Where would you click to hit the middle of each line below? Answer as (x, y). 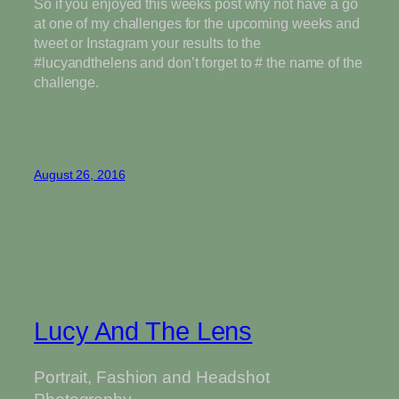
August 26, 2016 (80, 175)
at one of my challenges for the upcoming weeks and (197, 23)
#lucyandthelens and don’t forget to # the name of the (198, 62)
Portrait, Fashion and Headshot (152, 378)
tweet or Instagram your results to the (148, 42)
